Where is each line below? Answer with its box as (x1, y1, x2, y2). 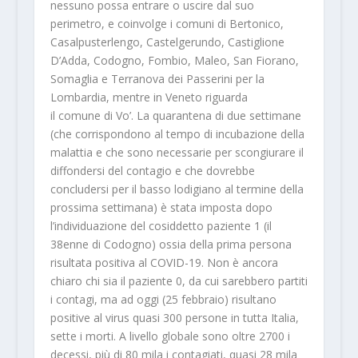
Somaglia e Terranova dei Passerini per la (50, 70, 265, 86)
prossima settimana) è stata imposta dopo (50, 199, 272, 215)
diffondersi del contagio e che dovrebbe (50, 162, 255, 178)
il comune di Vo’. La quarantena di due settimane (50, 107, 301, 123)
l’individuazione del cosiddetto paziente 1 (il (50, 217, 272, 233)
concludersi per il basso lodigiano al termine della (50, 181, 304, 197)
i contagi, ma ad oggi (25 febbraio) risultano (50, 291, 276, 307)
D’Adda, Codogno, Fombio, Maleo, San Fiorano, (50, 52, 299, 68)
